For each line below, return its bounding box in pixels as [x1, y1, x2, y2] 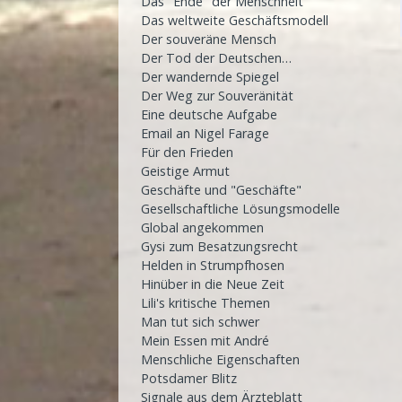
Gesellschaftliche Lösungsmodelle [141, 200, 340, 218]
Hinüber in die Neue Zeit [141, 275, 284, 293]
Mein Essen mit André [141, 332, 269, 350]
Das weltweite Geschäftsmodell [141, 12, 328, 30]
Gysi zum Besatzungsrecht [141, 238, 298, 256]
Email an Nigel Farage [141, 125, 269, 143]
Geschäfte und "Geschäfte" [141, 181, 301, 199]
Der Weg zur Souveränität [141, 87, 293, 105]
